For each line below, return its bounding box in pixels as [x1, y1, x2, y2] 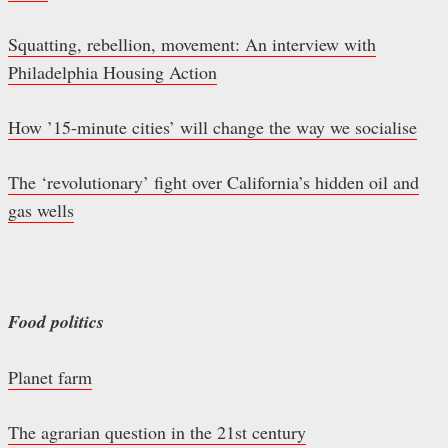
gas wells [8, 198, 74, 223]
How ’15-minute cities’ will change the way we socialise [8, 115, 417, 140]
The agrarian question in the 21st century [8, 420, 306, 445]
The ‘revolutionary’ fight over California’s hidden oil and [8, 170, 419, 195]
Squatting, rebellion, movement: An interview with [8, 32, 376, 57]
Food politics [8, 309, 104, 335]
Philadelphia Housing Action [8, 60, 217, 85]
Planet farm [8, 365, 92, 390]
